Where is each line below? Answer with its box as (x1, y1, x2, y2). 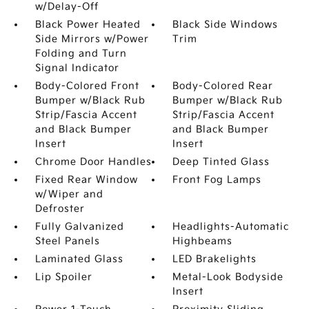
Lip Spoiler (34, 271, 92, 283)
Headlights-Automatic (172, 221, 290, 232)
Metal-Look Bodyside (172, 271, 284, 283)
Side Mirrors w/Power (34, 33, 149, 45)
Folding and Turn (34, 48, 127, 59)
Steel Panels (34, 235, 100, 247)
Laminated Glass (34, 253, 123, 265)
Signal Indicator (34, 62, 119, 74)
